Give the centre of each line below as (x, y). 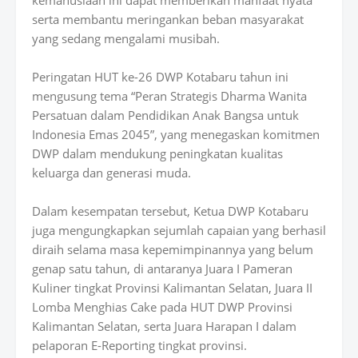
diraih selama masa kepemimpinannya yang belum (173, 249)
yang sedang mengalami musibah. (126, 38)
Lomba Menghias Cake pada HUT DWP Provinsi (162, 307)
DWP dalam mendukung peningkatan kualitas (157, 153)
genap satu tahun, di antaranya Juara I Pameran (162, 268)
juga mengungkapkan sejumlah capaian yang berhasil (179, 230)
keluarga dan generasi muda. (111, 173)
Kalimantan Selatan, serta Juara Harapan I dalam (164, 326)
